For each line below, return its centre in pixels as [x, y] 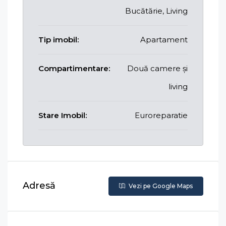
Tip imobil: [59, 39]
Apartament [164, 39]
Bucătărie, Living [156, 11]
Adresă [39, 186]
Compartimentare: [74, 68]
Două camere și [157, 68]
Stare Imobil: [63, 115]
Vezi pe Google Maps [160, 186]
